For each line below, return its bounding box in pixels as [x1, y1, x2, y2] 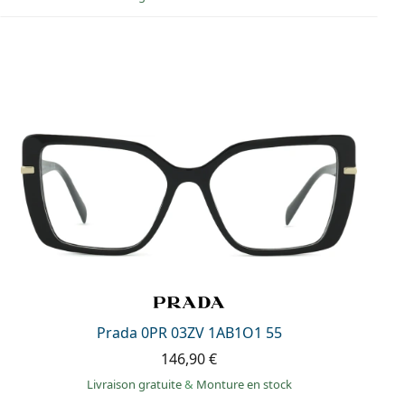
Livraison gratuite [86, 376, 184, 393]
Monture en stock [195, 376, 292, 393]
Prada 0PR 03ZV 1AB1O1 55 [96, 323, 282, 344]
